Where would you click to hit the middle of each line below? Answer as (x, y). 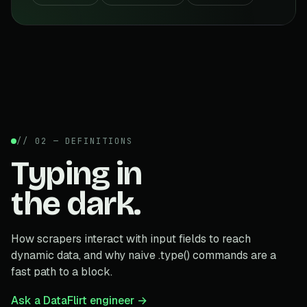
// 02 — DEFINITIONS (75, 141)
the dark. (76, 203)
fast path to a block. (62, 271)
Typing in (77, 173)
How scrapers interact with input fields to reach (131, 238)
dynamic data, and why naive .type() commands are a (144, 255)
